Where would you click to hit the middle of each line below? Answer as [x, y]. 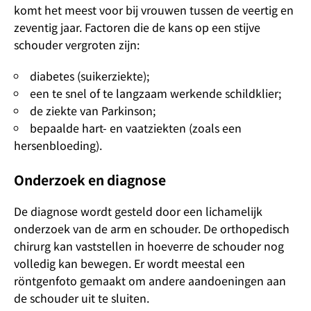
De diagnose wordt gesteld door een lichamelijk [138, 211]
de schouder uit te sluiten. [82, 298]
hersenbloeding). [58, 145]
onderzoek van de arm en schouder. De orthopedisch [152, 228]
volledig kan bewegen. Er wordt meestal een [129, 263]
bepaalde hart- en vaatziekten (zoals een [136, 128]
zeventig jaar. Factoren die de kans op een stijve [137, 27]
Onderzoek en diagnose [90, 180]
